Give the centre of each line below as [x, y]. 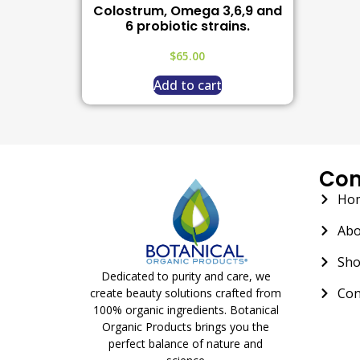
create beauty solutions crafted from [186, 293]
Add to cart [187, 86]
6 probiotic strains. [187, 26]
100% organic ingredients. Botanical [186, 310]
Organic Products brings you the [186, 327]
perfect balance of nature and [186, 344]
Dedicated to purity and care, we [186, 276]
